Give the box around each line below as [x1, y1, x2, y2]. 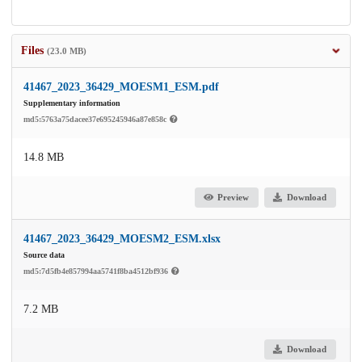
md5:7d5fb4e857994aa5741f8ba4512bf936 [23, 266, 170, 276]
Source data [23, 250, 65, 259]
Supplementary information [23, 98, 120, 107]
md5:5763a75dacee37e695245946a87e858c [23, 114, 169, 124]
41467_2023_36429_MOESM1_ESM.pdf [23, 80, 219, 93]
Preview [217, 192, 250, 203]
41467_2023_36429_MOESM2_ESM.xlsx [23, 232, 221, 245]
